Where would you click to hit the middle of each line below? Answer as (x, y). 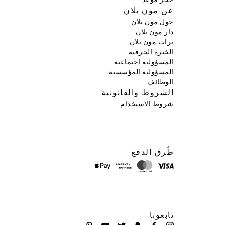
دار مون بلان (155, 32)
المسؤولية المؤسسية (141, 72)
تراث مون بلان (151, 42)
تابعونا (161, 216)
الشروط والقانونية (137, 93)
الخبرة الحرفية (151, 52)
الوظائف (160, 82)
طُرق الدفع (152, 152)
